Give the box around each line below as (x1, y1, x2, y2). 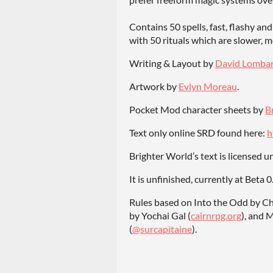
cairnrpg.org (191, 210, 241, 222)
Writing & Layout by (129, 57, 215, 69)
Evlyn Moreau (179, 80, 237, 93)
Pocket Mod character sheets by (129, 104, 265, 116)
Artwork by (129, 80, 179, 93)
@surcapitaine (132, 223, 192, 235)
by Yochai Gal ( (129, 210, 191, 222)
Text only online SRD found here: (129, 127, 267, 139)
